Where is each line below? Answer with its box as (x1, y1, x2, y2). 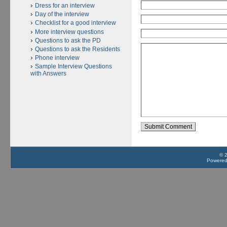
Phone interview (35, 54, 80, 62)
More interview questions (35, 28, 104, 35)
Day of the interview (35, 11, 89, 18)
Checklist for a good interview (35, 19, 116, 27)
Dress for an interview (35, 2, 95, 9)
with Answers (30, 70, 66, 78)
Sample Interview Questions (35, 63, 112, 70)
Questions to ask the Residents (35, 45, 120, 53)
